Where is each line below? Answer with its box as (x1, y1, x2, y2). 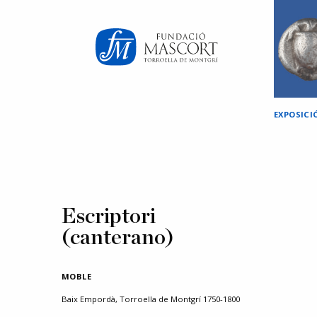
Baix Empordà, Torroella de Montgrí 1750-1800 (62, 294, 240, 304)
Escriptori (62, 206, 156, 227)
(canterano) (62, 227, 174, 248)
